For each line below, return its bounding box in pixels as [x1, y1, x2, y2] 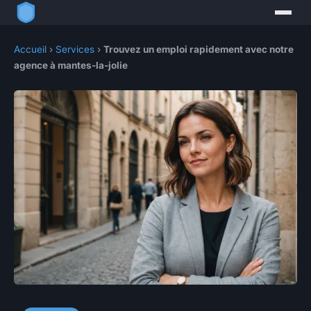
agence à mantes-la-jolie [14, 60, 128, 72]
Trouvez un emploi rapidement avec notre [103, 44, 294, 56]
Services [56, 44, 94, 56]
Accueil [14, 44, 47, 56]
